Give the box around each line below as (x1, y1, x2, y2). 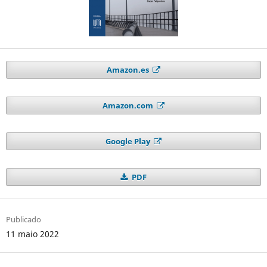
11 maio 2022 (5, 228, 59, 240)
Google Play (105, 136, 152, 147)
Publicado (5, 214, 41, 225)
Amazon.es (106, 64, 151, 76)
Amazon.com (102, 100, 155, 111)
